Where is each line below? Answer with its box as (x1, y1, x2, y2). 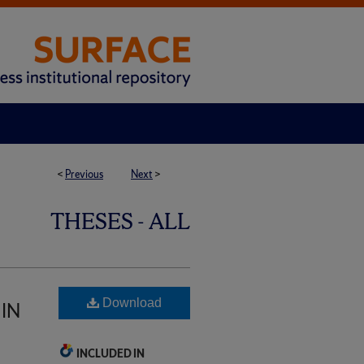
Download (99, 296, 162, 310)
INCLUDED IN (76, 347, 145, 361)
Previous (65, 167, 103, 181)
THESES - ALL (50, 207, 190, 236)
